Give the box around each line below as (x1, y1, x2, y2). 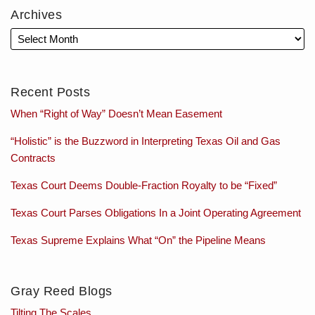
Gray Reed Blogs (11, 283, 112, 298)
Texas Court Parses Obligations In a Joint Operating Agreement (11, 206, 301, 219)
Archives (11, 7, 62, 22)
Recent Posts (11, 84, 90, 99)
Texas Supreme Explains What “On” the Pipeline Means (11, 233, 266, 246)
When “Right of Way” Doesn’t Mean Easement (11, 107, 222, 120)
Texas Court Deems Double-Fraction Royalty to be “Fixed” (11, 179, 277, 191)
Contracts (11, 151, 56, 164)
